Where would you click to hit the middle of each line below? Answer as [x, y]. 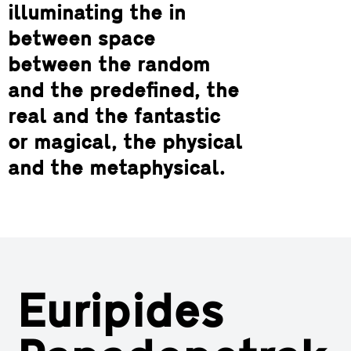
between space [81, 40]
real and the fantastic [114, 118]
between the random [109, 66]
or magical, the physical [125, 143]
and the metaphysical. [116, 169]
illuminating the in [97, 14]
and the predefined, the [123, 92]
